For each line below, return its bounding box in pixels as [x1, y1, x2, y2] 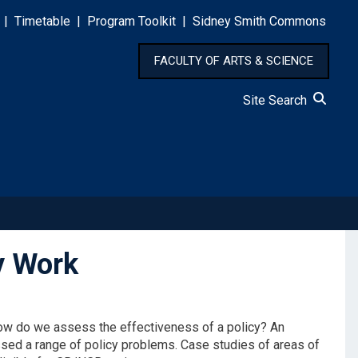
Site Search [243, 93, 313, 109]
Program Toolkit [87, 14, 176, 30]
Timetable [14, 14, 70, 30]
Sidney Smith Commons [193, 14, 326, 30]
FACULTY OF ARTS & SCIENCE [154, 54, 313, 69]
